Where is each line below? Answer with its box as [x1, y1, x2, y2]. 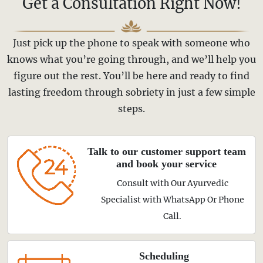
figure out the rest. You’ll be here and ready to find [14, 70, 249, 82]
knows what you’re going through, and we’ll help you [7, 53, 256, 66]
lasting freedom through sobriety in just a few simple [8, 86, 255, 99]
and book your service [116, 158, 217, 170]
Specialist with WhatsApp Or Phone [100, 194, 244, 205]
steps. [118, 103, 145, 115]
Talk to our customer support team [87, 146, 246, 158]
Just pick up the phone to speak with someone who [13, 37, 250, 49]
